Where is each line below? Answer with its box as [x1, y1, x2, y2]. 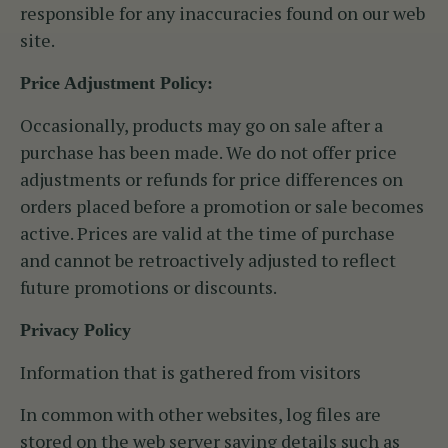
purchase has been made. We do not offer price [20, 140, 397, 165]
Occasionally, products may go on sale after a [20, 113, 383, 138]
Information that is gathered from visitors [20, 360, 361, 385]
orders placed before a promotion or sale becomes [20, 194, 424, 219]
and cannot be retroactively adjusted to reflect [20, 248, 396, 273]
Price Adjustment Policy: [20, 73, 213, 94]
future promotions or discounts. [20, 275, 277, 300]
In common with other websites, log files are [20, 402, 381, 427]
